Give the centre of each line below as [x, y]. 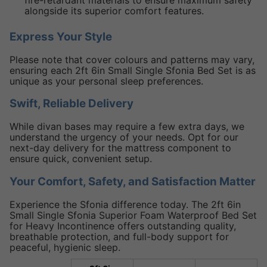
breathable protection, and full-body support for [119, 236]
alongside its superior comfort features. [114, 11]
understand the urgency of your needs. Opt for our [124, 137]
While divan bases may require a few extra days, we [127, 127]
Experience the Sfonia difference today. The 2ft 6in [125, 204]
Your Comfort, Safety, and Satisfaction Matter [133, 181]
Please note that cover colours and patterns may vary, [132, 59]
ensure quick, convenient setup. [81, 159]
